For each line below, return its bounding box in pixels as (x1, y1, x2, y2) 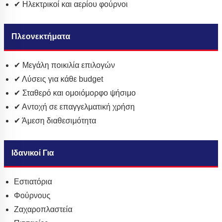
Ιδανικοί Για (11, 149, 54, 158)
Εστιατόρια (14, 177, 52, 186)
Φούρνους (14, 191, 51, 200)
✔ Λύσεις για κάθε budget (14, 75, 103, 84)
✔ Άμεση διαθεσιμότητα (14, 116, 96, 125)
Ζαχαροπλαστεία (14, 205, 72, 214)
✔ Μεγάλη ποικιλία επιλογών (14, 61, 115, 70)
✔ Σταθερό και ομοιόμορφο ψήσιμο (14, 89, 136, 98)
